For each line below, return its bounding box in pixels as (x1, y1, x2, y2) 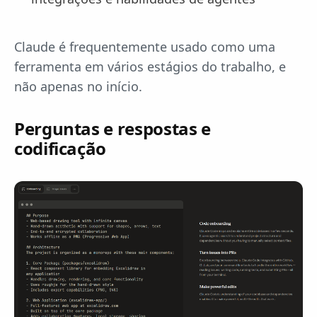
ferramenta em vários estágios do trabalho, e (14, 58, 286, 76)
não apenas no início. (14, 78, 142, 96)
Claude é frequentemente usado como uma (14, 38, 275, 56)
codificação (14, 137, 107, 161)
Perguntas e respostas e (14, 117, 211, 141)
